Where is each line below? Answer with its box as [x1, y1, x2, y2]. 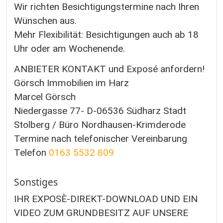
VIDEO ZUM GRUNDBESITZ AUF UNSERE [14, 207, 188, 219]
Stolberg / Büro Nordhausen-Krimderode [14, 119, 186, 131]
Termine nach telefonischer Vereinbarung [14, 133, 187, 145]
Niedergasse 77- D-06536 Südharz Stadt [14, 105, 186, 117]
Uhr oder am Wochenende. [14, 42, 125, 54]
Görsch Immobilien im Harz [14, 77, 129, 89]
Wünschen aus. [14, 14, 77, 26]
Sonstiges [14, 175, 58, 189]
